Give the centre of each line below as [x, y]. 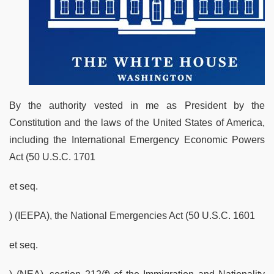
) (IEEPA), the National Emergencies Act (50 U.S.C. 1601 [132, 215]
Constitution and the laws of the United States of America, [137, 122]
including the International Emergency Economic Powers [137, 139]
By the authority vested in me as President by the [137, 105]
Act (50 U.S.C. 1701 [52, 157]
